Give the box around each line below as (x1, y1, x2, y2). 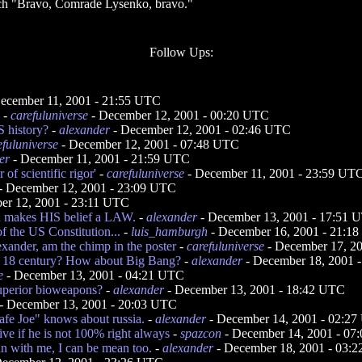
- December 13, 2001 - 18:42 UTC (164, 283, 345, 297)
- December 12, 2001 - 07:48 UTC (58, 137, 239, 151)
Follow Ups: (149, 45, 213, 59)
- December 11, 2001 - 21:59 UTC (10, 152, 190, 166)
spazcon (180, 326, 221, 340)
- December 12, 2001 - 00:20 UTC (88, 108, 269, 122)
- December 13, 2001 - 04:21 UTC (3, 268, 184, 282)
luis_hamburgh (131, 225, 208, 238)
